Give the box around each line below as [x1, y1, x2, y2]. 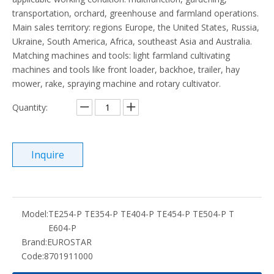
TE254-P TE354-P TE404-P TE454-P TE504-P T [48, 208, 234, 220]
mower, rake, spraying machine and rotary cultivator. [12, 78, 221, 90]
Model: [21, 208, 48, 220]
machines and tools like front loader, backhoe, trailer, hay [12, 64, 240, 76]
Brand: [21, 236, 47, 248]
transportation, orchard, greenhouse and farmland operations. [12, 7, 259, 20]
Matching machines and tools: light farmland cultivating [12, 50, 230, 62]
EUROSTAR [47, 236, 92, 248]
